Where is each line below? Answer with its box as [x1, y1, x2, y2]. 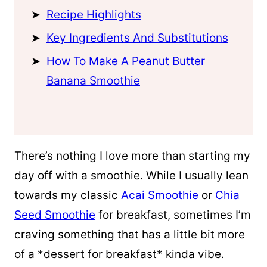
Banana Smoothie [46, 74, 140, 88]
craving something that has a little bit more [14, 228, 245, 241]
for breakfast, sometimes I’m [95, 208, 251, 222]
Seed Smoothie [14, 208, 95, 222]
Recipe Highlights [46, 8, 141, 21]
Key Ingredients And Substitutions [46, 31, 228, 45]
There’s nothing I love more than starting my [14, 149, 250, 163]
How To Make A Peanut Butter [46, 54, 205, 68]
